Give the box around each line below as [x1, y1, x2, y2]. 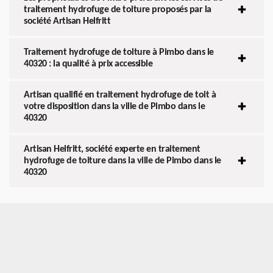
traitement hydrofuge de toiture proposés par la [24, 4, 211, 15]
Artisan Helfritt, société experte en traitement [24, 144, 200, 154]
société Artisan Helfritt [24, 16, 110, 26]
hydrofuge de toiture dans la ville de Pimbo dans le [24, 155, 221, 166]
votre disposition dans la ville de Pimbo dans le [24, 101, 205, 112]
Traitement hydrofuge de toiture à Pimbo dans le [24, 47, 214, 57]
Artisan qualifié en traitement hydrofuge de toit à [24, 90, 216, 100]
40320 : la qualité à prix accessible [24, 58, 152, 69]
